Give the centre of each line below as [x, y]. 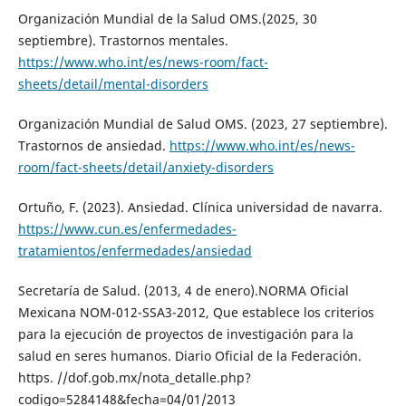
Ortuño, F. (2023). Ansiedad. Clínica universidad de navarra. [200, 208]
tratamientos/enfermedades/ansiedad [135, 251]
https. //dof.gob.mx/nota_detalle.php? [134, 378]
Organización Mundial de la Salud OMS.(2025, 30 [167, 19]
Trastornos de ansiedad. [93, 146]
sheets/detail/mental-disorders [113, 84]
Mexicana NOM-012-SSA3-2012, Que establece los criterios [196, 313]
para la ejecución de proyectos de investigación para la [185, 334]
